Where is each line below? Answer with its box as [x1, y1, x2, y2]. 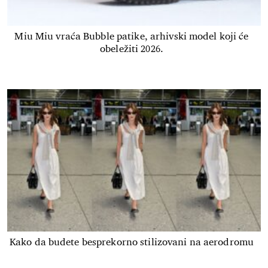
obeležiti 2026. [100, 42, 163, 56]
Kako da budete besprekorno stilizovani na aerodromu [9, 236, 254, 249]
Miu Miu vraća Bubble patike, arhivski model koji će [14, 29, 249, 43]
